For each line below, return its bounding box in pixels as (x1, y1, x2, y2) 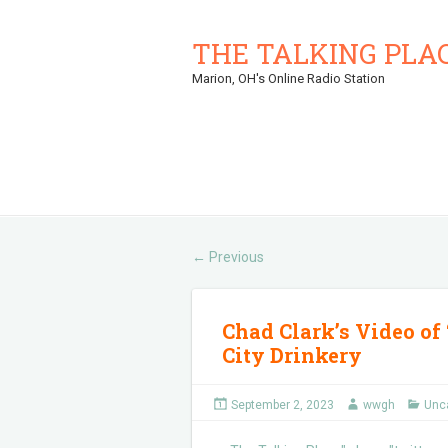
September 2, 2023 (231, 398, 334, 412)
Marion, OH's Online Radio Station (192, 71, 385, 86)
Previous (206, 249, 264, 265)
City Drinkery (222, 342, 362, 368)
